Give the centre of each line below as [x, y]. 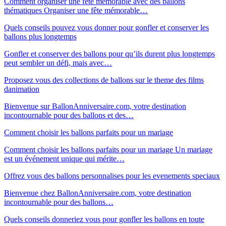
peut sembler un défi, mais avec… [58, 63]
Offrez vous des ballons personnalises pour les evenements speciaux [112, 176]
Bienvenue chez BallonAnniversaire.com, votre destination [98, 193]
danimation [22, 89]
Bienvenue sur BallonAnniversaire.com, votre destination [95, 106]
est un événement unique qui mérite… [64, 158]
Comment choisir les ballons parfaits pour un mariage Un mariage [108, 149]
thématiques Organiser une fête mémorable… [76, 10]
